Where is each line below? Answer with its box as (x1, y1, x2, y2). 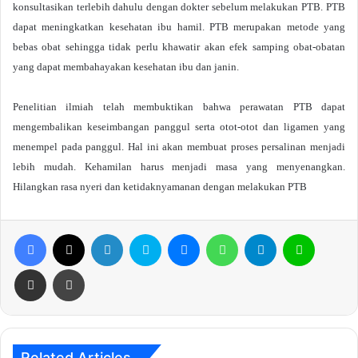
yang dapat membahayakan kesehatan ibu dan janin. (13, 61, 239, 73)
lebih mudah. (13, 161, 85, 173)
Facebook (46, 227, 94, 240)
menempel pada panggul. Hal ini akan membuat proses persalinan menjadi (13, 141, 345, 153)
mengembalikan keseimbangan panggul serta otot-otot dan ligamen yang (13, 121, 345, 133)
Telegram (276, 227, 321, 240)
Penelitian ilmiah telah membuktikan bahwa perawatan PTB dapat (13, 101, 345, 113)
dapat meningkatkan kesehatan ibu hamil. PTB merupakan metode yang (13, 21, 345, 33)
